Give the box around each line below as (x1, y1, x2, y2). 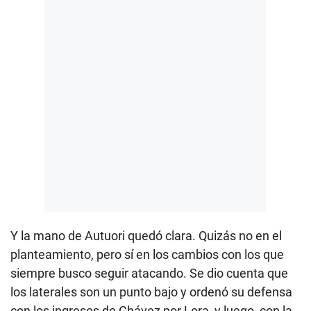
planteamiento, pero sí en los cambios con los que (10, 246, 284, 262)
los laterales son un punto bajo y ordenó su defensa (10, 284, 292, 299)
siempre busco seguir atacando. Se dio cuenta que (10, 265, 288, 280)
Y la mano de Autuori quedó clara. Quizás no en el (10, 228, 282, 243)
